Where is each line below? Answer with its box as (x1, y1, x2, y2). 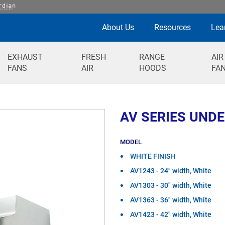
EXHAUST (7, 52, 43, 62)
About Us (102, 23, 134, 32)
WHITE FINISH (130, 152, 175, 160)
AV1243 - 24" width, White (130, 167, 211, 175)
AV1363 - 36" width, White (130, 196, 211, 204)
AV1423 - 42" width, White (130, 210, 211, 218)
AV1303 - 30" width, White (130, 181, 211, 189)
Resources (154, 23, 191, 32)
